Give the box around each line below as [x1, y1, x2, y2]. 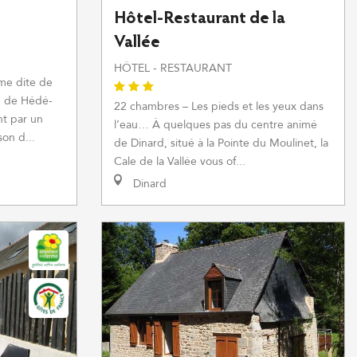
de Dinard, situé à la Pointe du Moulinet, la [114, 135, 328, 151]
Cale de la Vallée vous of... [114, 154, 245, 169]
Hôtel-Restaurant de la [114, 10, 285, 28]
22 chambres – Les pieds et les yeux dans [114, 99, 324, 114]
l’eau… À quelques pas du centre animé [114, 117, 317, 132]
